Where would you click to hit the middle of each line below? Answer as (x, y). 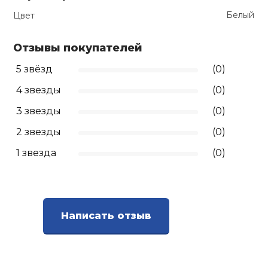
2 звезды (39, 132)
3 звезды (39, 111)
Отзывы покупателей (78, 48)
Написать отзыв (106, 216)
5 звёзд (35, 69)
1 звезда (36, 153)
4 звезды (39, 90)
